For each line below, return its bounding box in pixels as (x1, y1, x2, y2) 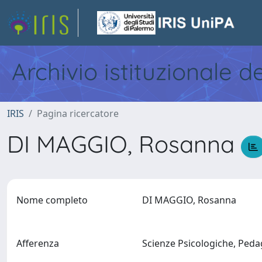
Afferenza (16, 236, 59, 250)
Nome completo (16, 194, 88, 206)
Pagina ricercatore (37, 107, 119, 120)
